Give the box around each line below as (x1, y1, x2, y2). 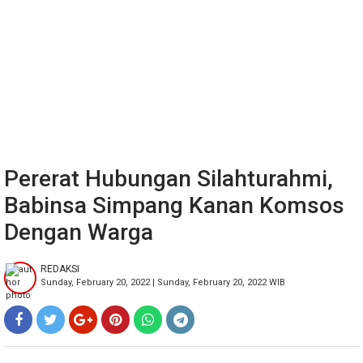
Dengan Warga (4, 219, 153, 246)
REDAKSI (41, 263, 79, 275)
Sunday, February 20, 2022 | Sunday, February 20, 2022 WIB (41, 277, 285, 288)
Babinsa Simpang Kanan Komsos (4, 192, 344, 219)
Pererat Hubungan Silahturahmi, (4, 165, 333, 192)
